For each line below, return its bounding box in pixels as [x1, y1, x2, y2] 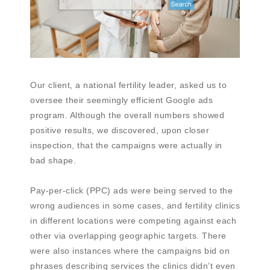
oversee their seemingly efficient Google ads [30, 95, 213, 105]
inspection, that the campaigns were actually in [30, 140, 222, 151]
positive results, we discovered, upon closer [30, 125, 209, 136]
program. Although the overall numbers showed [30, 110, 224, 121]
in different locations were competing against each [30, 216, 236, 226]
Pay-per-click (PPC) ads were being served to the [30, 186, 233, 196]
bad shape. [30, 155, 76, 166]
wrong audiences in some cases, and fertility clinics [30, 201, 240, 211]
